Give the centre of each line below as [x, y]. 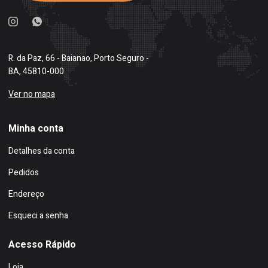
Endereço [26, 194]
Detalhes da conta [42, 151]
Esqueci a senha [38, 216]
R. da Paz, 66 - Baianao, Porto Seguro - [79, 59]
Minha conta [36, 129]
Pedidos [24, 173]
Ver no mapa [32, 95]
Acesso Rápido [42, 245]
